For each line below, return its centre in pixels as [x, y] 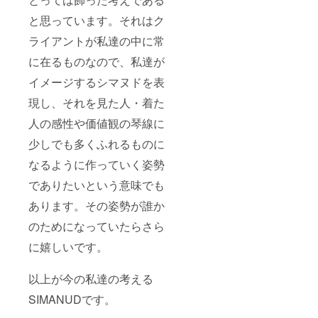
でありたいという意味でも [97, 185]
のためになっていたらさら [97, 226]
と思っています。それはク [97, 21]
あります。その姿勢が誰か [97, 206]
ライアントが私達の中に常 [97, 41]
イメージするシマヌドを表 [97, 82]
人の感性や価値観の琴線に [97, 124]
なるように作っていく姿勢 [97, 165]
